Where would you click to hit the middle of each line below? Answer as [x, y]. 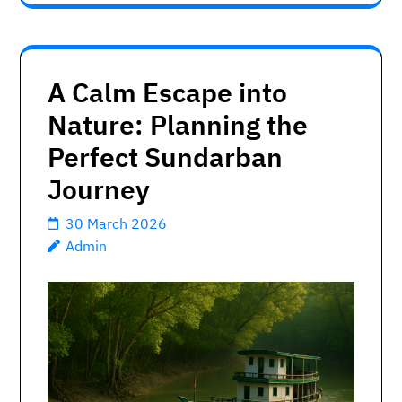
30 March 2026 [116, 223]
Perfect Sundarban [165, 156]
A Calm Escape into [167, 92]
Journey [99, 188]
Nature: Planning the [178, 124]
